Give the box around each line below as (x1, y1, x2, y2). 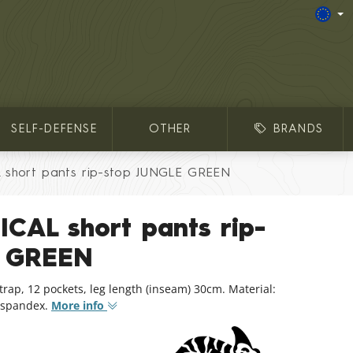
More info (51, 298, 104, 313)
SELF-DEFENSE (11, 124, 98, 135)
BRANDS (273, 124, 323, 135)
